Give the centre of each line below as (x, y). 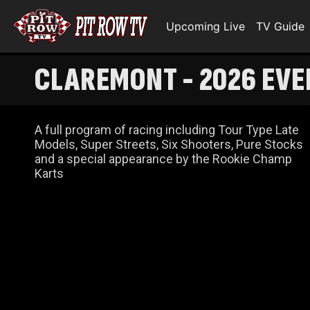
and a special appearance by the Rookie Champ (163, 159)
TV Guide (280, 26)
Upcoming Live (206, 26)
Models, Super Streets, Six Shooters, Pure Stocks (169, 144)
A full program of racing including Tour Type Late (167, 130)
